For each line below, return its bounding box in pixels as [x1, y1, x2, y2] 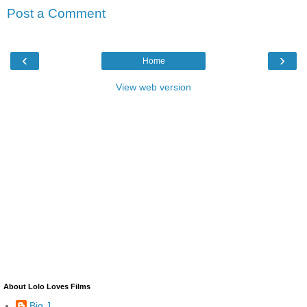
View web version [116, 81, 191, 93]
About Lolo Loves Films [3, 282, 90, 291]
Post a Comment [7, 6, 106, 21]
